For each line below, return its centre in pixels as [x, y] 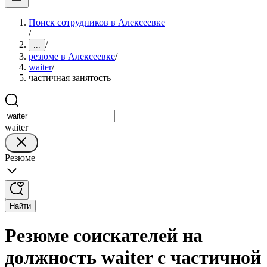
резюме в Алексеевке [72, 56]
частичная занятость [70, 78]
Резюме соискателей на [104, 236]
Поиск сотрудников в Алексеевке [97, 22]
